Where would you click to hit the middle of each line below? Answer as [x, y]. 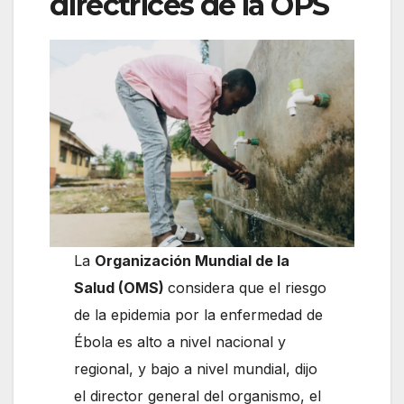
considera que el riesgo [248, 287]
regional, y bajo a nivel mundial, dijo [196, 368]
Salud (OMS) [121, 287]
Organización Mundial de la [193, 260]
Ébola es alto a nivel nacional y [180, 341]
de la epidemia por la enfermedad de [199, 314]
